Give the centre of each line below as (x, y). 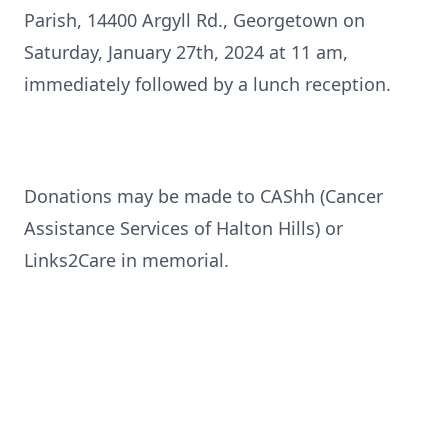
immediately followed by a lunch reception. (207, 84)
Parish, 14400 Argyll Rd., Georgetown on (194, 20)
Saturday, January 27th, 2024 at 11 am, (186, 52)
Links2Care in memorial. (126, 260)
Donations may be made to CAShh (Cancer (203, 196)
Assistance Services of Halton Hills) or (183, 228)
